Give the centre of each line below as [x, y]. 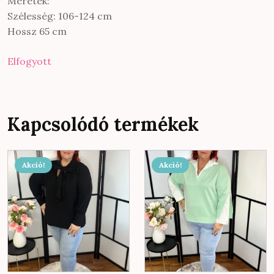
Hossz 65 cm [37, 31]
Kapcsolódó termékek [103, 124]
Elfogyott [29, 61]
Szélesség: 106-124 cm [60, 16]
